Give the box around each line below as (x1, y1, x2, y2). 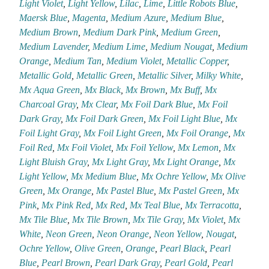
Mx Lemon (178, 142, 219, 153)
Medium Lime (92, 41, 146, 52)
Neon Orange (97, 229, 150, 240)
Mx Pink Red (41, 200, 91, 211)
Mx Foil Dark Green (65, 113, 144, 124)
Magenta (72, 13, 106, 23)
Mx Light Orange (153, 157, 219, 168)
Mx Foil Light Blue (148, 113, 221, 124)
